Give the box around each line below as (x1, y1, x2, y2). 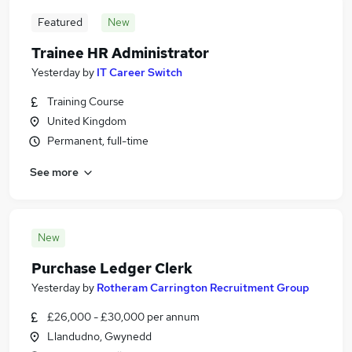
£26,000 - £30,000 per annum (47, 310, 200, 324)
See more (30, 164, 79, 179)
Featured (37, 15, 82, 29)
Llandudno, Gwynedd (47, 329, 152, 343)
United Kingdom (47, 114, 126, 128)
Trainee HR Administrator (31, 44, 209, 62)
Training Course (47, 94, 124, 108)
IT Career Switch (97, 65, 182, 79)
